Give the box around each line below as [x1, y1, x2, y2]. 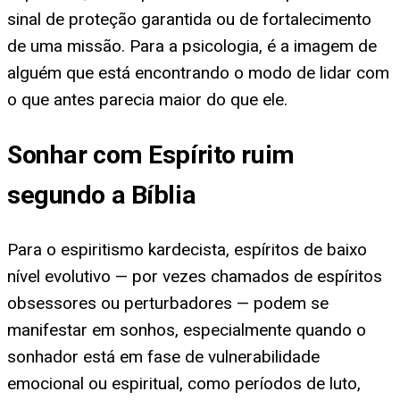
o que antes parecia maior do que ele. [7, 89, 287, 111]
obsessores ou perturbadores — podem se [7, 292, 329, 313]
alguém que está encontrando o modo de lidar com [7, 62, 389, 84]
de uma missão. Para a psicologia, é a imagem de [7, 36, 377, 57]
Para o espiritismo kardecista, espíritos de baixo [7, 238, 367, 260]
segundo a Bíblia [7, 179, 196, 210]
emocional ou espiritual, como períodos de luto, [7, 372, 361, 394]
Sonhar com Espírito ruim [7, 139, 295, 170]
